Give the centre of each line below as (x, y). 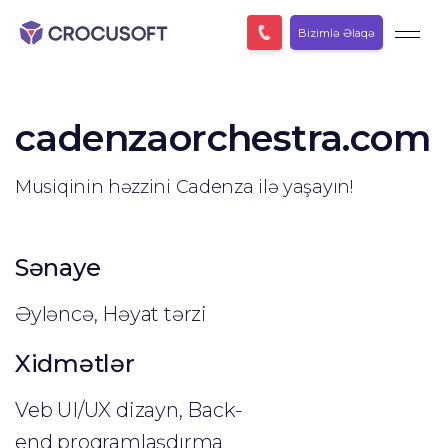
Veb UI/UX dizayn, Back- (129, 410)
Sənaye (58, 267)
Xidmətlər (75, 363)
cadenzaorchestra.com (223, 137)
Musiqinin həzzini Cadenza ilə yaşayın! (184, 187)
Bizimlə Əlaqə (336, 32)
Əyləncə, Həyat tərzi (111, 314)
